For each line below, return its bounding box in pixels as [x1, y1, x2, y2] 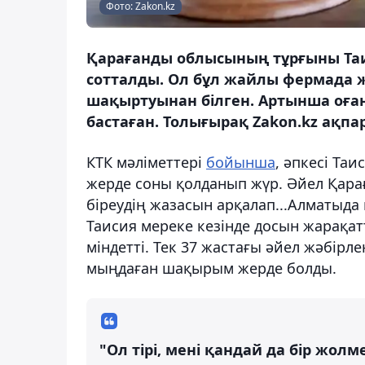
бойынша [206, 152, 275, 173]
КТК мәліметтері [86, 152, 206, 173]
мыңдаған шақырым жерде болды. [86, 258, 336, 279]
